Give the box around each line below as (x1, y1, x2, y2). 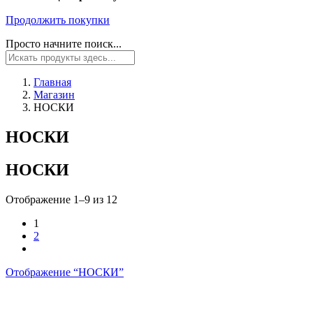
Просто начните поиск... (6, 37, 122, 50)
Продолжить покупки (6, 13, 110, 26)
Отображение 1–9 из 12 (6, 193, 117, 205)
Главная (34, 75, 71, 88)
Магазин (34, 88, 75, 101)
